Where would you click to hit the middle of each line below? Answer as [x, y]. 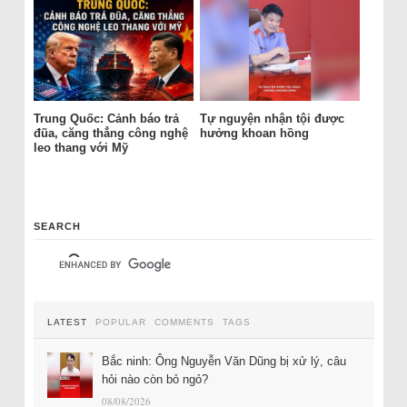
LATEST [67, 322]
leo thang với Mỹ [80, 148]
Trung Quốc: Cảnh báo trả [106, 119]
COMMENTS [184, 322]
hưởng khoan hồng [254, 134]
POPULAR [120, 322]
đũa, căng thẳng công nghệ [110, 134]
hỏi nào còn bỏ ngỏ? [154, 379]
